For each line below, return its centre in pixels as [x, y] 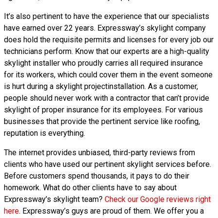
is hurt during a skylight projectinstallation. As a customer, [101, 86]
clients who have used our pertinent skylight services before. [108, 164]
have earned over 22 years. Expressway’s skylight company [105, 28]
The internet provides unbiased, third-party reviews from [100, 153]
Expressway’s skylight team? [54, 199]
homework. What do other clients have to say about [90, 188]
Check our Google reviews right [158, 199]
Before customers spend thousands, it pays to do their [97, 176]
